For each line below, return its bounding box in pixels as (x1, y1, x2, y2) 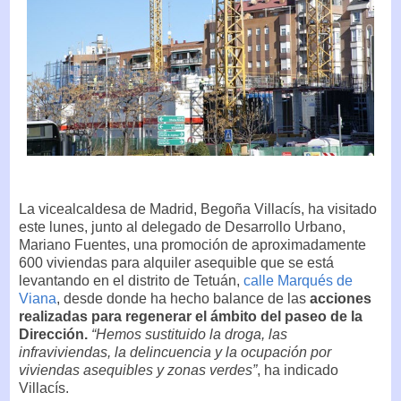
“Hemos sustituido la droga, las (91, 327, 287, 343)
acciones (310, 291, 371, 307)
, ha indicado (257, 363, 338, 379)
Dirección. (19, 327, 88, 343)
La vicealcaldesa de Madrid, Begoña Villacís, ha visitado (19, 201, 377, 218)
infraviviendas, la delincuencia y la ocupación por (19, 345, 331, 361)
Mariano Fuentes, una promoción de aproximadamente (19, 237, 366, 253)
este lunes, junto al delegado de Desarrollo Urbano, (19, 219, 346, 235)
